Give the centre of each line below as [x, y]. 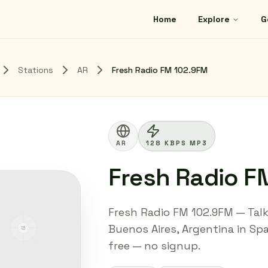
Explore [214, 19]
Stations [36, 70]
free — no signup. [154, 246]
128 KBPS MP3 [177, 143]
